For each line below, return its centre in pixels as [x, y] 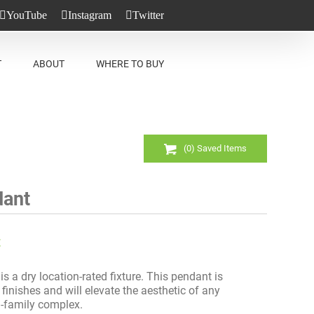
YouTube [27, 15]
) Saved [207, 149]
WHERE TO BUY [130, 64]
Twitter [148, 15]
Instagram [90, 15]
